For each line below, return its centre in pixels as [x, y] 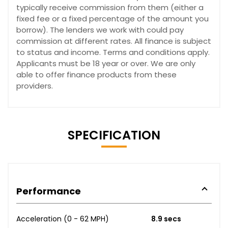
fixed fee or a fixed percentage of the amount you [112, 18]
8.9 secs [166, 219]
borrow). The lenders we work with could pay [100, 30]
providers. [35, 85]
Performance [49, 191]
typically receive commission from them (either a [110, 7]
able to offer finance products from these [96, 74]
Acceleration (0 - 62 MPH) [63, 219]
